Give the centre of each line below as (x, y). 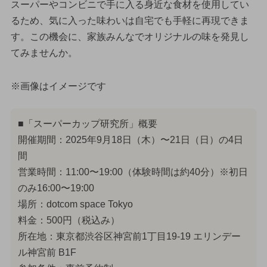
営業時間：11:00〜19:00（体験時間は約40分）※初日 (133, 172)
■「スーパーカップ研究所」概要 (87, 123)
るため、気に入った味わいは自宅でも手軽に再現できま (130, 21)
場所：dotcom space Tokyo (75, 204)
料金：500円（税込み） (69, 220)
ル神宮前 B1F (47, 252)
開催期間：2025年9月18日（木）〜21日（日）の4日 (130, 139)
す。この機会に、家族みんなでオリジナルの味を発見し (130, 37)
